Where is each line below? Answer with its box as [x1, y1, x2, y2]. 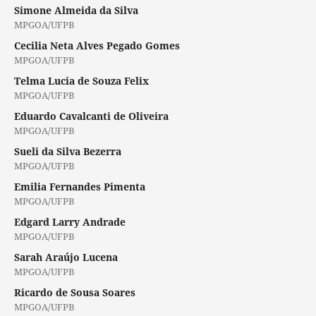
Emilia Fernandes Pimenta [13, 179, 145, 193]
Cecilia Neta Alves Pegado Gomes [13, 38, 180, 52]
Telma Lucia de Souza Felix [13, 73, 149, 87]
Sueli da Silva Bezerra [13, 144, 121, 158]
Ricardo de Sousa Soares [13, 285, 135, 299]
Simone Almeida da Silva [13, 3, 138, 17]
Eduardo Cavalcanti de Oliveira [13, 109, 169, 123]
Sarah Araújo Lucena [13, 250, 118, 264]
